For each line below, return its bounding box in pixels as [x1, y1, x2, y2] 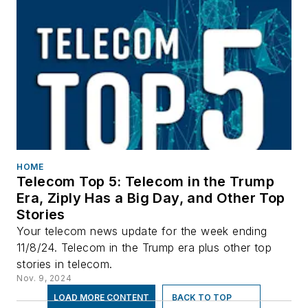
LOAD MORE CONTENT [54, 292, 149, 303]
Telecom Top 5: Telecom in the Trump [16, 173, 274, 190]
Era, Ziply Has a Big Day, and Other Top [16, 190, 285, 207]
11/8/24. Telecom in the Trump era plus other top [16, 241, 272, 255]
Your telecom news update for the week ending [16, 224, 267, 239]
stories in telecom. [16, 257, 113, 272]
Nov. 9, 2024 [16, 273, 72, 284]
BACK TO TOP [172, 292, 232, 303]
